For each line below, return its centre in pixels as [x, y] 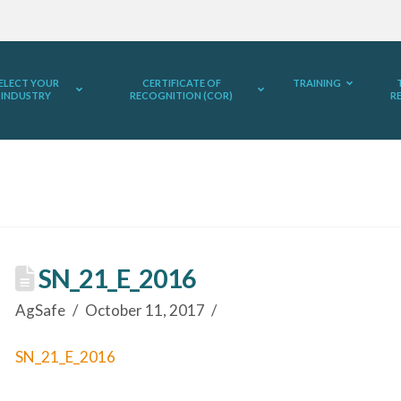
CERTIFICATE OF [181, 83]
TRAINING [316, 83]
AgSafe [41, 311]
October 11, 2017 [145, 311]
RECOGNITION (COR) [182, 95]
